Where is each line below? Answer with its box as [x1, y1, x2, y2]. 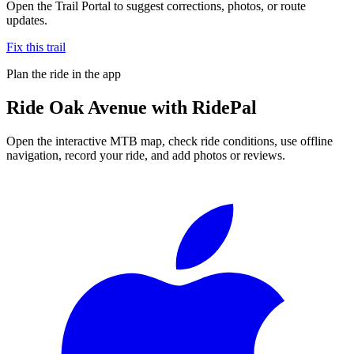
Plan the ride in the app [6, 66, 121, 81]
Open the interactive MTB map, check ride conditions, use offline [6, 134, 333, 148]
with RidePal [147, 96, 257, 118]
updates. [6, 13, 47, 27]
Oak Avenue [49, 96, 147, 118]
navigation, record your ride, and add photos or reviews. [6, 148, 285, 162]
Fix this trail [6, 40, 66, 54]
